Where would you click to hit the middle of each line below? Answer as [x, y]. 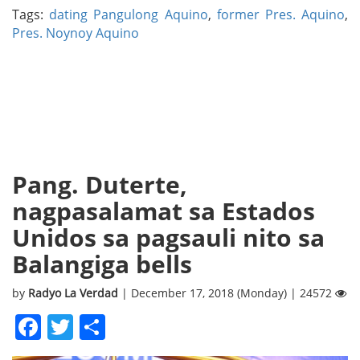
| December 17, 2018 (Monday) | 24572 [228, 292]
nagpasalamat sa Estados [164, 211]
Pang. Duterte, [100, 184]
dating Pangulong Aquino [129, 14]
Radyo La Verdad [75, 292]
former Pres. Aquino [281, 14]
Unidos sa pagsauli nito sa [168, 237]
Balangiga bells [102, 264]
